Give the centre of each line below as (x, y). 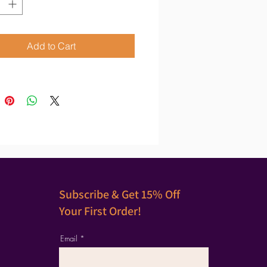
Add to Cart (51, 46)
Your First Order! (100, 211)
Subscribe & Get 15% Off (120, 194)
